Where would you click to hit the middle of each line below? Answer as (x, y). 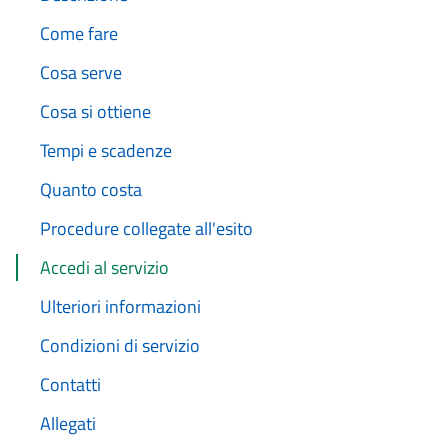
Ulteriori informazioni (120, 306)
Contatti (70, 384)
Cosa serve (81, 72)
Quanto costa (91, 189)
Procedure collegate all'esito (146, 228)
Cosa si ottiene (95, 111)
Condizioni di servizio (120, 345)
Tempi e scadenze (106, 150)
